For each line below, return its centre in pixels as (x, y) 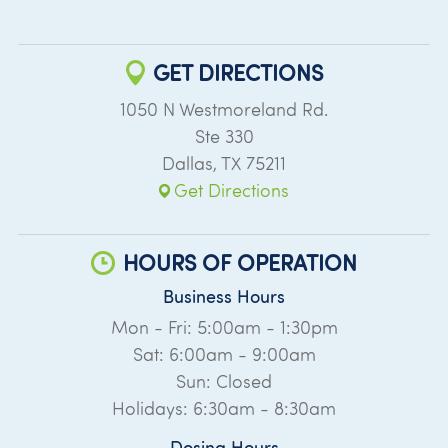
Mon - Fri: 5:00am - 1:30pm (224, 327)
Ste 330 (224, 136)
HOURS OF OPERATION (240, 262)
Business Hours (224, 296)
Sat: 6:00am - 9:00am (224, 354)
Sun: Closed (224, 381)
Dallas (187, 163)
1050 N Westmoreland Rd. (224, 109)
